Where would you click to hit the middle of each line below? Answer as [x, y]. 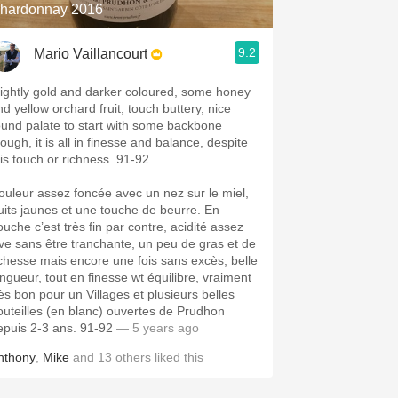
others [133, 357]
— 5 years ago [156, 328]
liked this [177, 357]
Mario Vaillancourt [91, 53]
